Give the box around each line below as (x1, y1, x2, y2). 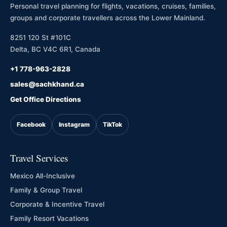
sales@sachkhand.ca (10, 80, 84, 88)
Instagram (59, 121, 90, 128)
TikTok (103, 121, 122, 128)
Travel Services (10, 152, 68, 164)
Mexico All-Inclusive (10, 172, 75, 180)
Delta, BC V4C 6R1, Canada (10, 45, 100, 53)
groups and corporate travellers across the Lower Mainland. (10, 14, 205, 22)
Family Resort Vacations (10, 214, 89, 222)
